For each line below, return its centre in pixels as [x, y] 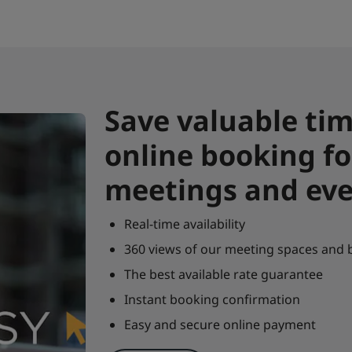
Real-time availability [184, 224]
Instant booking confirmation [212, 299]
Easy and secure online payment [220, 324]
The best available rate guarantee [223, 274]
